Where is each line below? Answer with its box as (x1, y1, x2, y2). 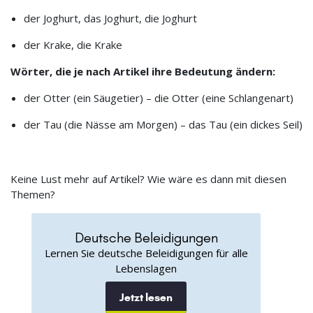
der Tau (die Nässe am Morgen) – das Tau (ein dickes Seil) (23, 117, 303, 131)
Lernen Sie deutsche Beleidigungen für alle (44, 245, 248, 260)
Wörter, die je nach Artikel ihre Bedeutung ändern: (10, 64, 275, 78)
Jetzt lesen (119, 290, 173, 304)
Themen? (10, 187, 55, 201)
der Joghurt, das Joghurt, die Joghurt (23, 10, 197, 25)
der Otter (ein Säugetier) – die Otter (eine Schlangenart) (23, 90, 293, 105)
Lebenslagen (115, 261, 177, 275)
